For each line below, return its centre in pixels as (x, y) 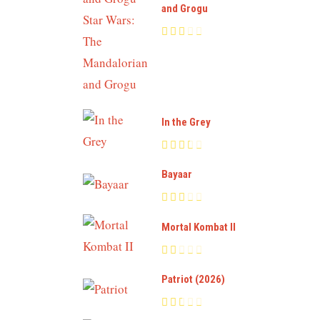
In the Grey (186, 122)
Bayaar (177, 174)
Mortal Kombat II (199, 227)
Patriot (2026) (193, 279)
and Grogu (185, 8)
